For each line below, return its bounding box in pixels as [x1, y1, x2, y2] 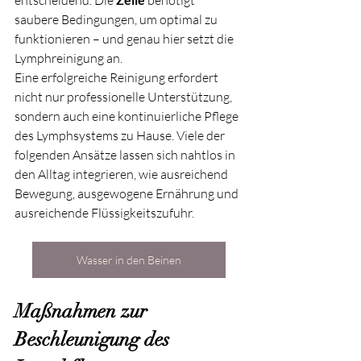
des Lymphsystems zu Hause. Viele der [15, 127, 227, 143]
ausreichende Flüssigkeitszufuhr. [15, 204, 194, 221]
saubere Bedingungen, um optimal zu [15, 10, 220, 27]
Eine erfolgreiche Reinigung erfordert [15, 68, 221, 85]
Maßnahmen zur [15, 298, 152, 323]
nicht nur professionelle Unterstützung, [15, 88, 234, 105]
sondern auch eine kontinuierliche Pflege [15, 107, 241, 124]
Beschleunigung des [15, 326, 174, 351]
